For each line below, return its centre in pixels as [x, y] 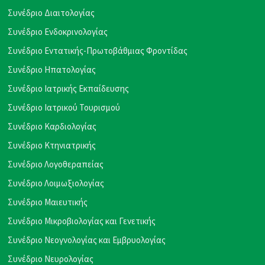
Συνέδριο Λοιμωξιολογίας [56, 183]
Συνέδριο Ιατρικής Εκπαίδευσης [69, 88]
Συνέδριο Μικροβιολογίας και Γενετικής [82, 221]
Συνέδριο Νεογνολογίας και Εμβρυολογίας [87, 240]
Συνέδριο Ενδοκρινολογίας [58, 31]
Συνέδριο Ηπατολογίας [52, 69]
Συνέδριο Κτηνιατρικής [52, 145]
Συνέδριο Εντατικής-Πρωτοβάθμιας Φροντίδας [98, 50]
